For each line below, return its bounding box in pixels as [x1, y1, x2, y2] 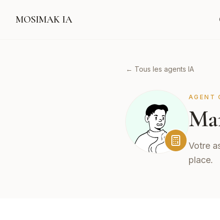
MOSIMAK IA [16, 14, 72, 26]
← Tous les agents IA [126, 65, 194, 73]
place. [189, 155, 213, 165]
